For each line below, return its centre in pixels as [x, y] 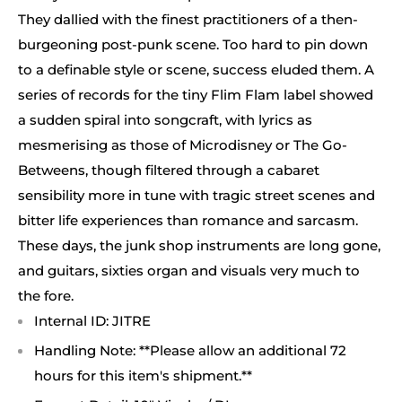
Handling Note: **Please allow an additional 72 [190, 350]
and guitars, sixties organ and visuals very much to [189, 270]
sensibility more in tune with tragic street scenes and [197, 195]
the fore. [46, 295]
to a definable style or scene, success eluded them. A [196, 69]
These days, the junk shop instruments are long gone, [199, 245]
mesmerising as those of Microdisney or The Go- [183, 144]
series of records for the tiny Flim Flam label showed [196, 94]
